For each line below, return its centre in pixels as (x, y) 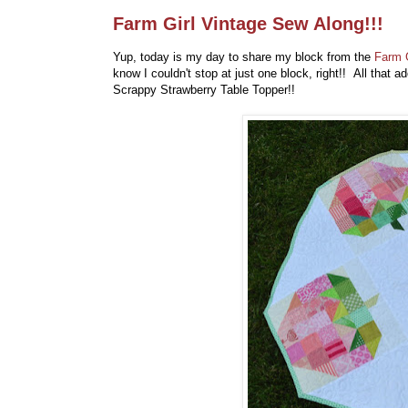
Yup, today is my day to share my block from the (242, 57)
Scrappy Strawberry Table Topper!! (204, 90)
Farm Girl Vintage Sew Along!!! (248, 24)
